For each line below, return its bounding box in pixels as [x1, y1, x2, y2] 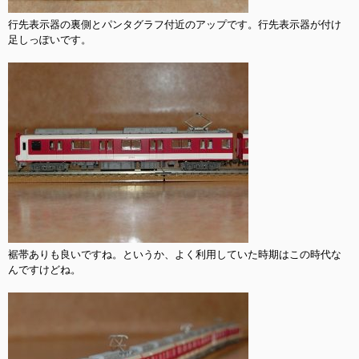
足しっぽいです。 [8, 34, 91, 46]
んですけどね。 [8, 264, 81, 276]
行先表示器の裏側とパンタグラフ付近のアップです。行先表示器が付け [8, 18, 341, 30]
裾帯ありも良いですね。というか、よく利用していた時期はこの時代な [8, 248, 341, 260]
